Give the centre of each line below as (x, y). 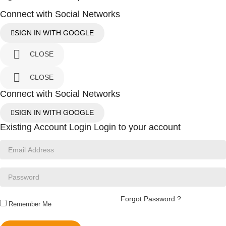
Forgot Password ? (151, 199)
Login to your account (137, 127)
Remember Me (30, 204)
